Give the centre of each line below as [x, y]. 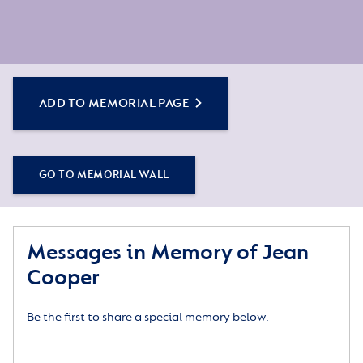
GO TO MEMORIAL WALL [104, 175]
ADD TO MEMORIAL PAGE [114, 104]
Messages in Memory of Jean [168, 253]
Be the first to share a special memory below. [148, 318]
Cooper [63, 278]
